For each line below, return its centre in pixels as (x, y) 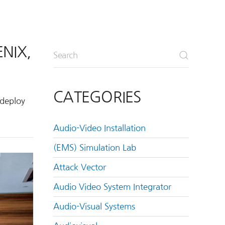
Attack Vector (80, 167)
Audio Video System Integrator (112, 187)
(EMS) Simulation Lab (95, 148)
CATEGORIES (97, 97)
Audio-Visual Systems (94, 206)
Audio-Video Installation (99, 128)
